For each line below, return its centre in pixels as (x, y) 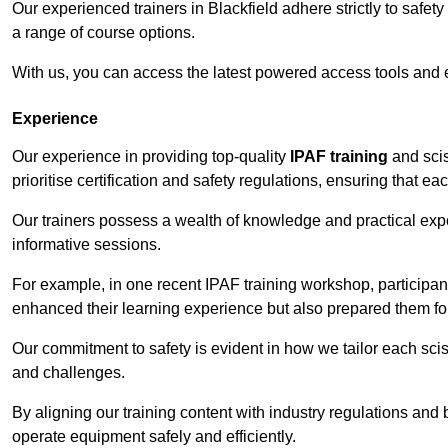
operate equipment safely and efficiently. (154, 437)
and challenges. (68, 373)
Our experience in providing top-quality (151, 157)
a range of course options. (103, 33)
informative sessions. (86, 245)
